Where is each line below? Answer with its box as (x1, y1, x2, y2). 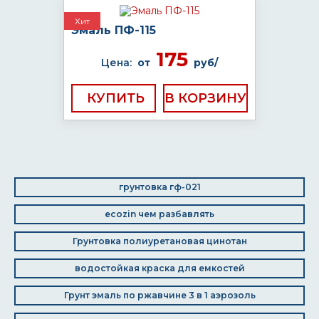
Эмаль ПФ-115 (71, 23, 156, 37)
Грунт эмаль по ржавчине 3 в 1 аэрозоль (63, 290, 256, 300)
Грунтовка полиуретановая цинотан (72, 236, 247, 246)
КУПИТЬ (87, 90, 145, 106)
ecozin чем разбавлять (105, 209, 214, 219)
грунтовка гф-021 (118, 182, 201, 192)
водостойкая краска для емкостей (74, 263, 245, 273)
